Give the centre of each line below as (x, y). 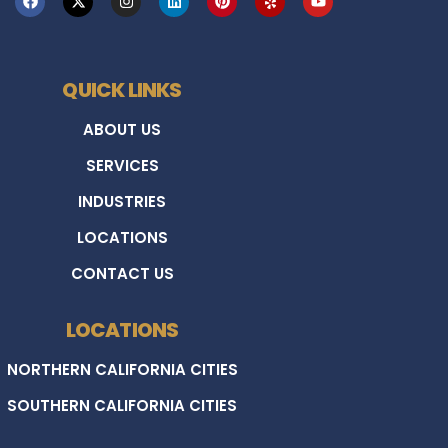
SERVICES (122, 165)
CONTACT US (122, 273)
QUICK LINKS (122, 89)
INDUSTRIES (122, 201)
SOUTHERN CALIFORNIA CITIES (122, 405)
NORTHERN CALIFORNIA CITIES (122, 369)
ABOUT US (122, 129)
